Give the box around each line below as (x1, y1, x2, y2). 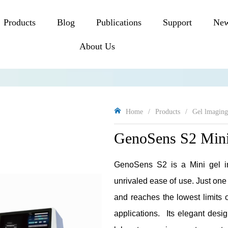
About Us (79, 41, 115, 51)
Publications (96, 17, 142, 27)
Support (163, 17, 192, 27)
